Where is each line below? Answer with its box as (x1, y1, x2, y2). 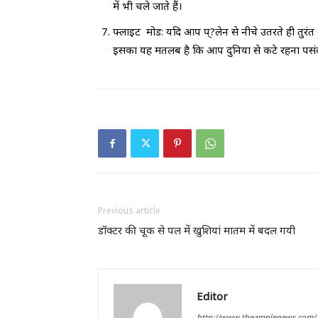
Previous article (98, 204, 160, 216)
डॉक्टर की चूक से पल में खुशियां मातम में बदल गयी (98, 223, 295, 237)
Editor (197, 289, 228, 303)
